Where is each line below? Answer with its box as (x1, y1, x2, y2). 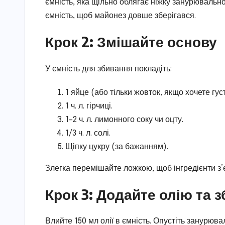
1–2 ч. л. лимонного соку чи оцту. (65, 115, 183, 124)
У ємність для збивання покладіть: (45, 64, 172, 73)
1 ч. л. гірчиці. (65, 101, 113, 110)
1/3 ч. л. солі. (65, 129, 110, 138)
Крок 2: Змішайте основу (45, 33, 217, 51)
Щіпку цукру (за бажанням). (65, 142, 168, 151)
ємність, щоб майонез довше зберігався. (45, 12, 196, 21)
